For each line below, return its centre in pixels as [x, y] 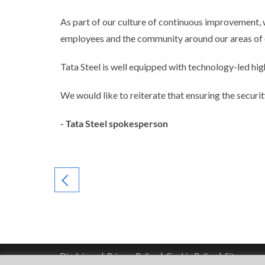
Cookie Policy [191, 256]
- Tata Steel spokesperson [114, 123]
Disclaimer [79, 256]
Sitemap [240, 256]
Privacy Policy [132, 256]
